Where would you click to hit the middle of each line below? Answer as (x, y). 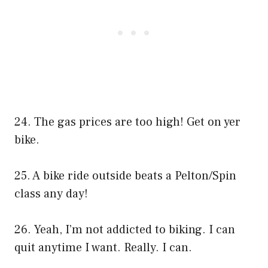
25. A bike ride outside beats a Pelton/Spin (125, 176)
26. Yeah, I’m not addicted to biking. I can (125, 229)
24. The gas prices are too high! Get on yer (127, 122)
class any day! (51, 194)
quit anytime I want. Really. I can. (103, 247)
